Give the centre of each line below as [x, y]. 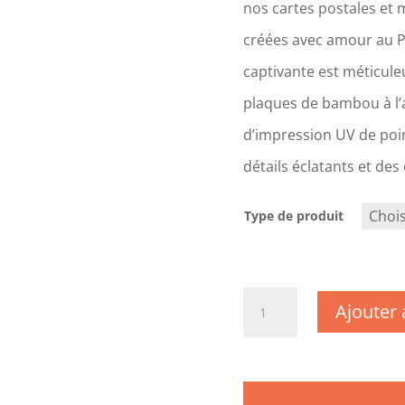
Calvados [269, 380]
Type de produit [293, 215]
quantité [268, 297]
